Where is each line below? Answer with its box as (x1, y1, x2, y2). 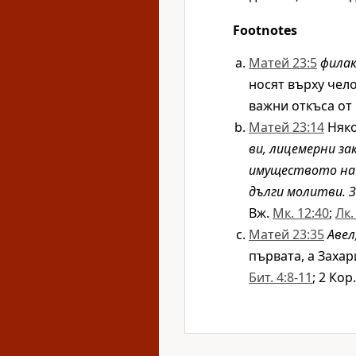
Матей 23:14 (249, 118, 324, 136)
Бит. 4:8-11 (249, 269, 312, 286)
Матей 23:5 (249, 54, 317, 72)
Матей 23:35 (249, 226, 324, 243)
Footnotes (233, 21, 297, 39)
